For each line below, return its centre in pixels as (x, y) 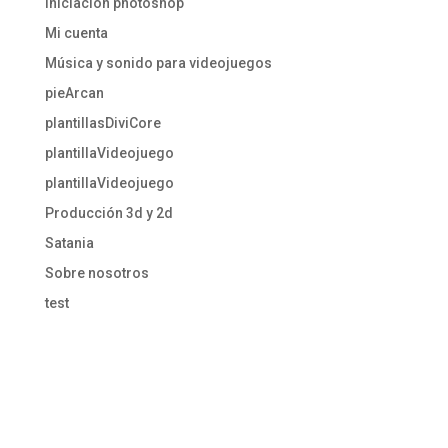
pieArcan (74, 93)
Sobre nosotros (96, 273)
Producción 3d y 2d (108, 213)
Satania (69, 243)
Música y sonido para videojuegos (158, 63)
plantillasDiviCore (102, 123)
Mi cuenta (76, 33)
